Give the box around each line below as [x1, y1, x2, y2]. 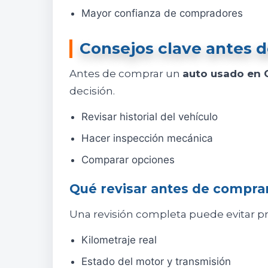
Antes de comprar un [69, 68, 182, 80]
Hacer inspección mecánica [81, 132, 213, 145]
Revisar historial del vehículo [81, 111, 218, 123]
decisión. [69, 85, 115, 98]
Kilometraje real [81, 234, 157, 246]
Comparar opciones [81, 154, 175, 166]
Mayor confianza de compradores [81, 7, 243, 20]
